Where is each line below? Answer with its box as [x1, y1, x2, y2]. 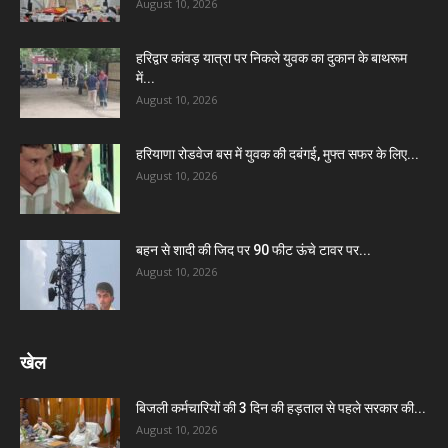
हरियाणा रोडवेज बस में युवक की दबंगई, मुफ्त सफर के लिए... [136, 146, 419, 162]
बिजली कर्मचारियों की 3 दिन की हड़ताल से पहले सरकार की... [136, 400, 426, 416]
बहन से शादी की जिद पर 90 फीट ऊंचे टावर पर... [136, 242, 371, 258]
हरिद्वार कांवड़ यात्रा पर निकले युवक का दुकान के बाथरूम [136, 50, 407, 66]
